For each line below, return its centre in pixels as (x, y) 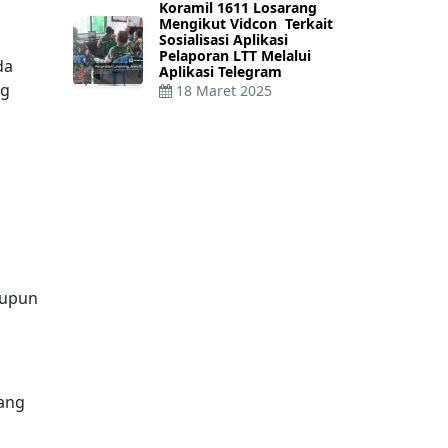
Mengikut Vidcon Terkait (246, 24)
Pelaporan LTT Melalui (235, 56)
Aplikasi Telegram (220, 72)
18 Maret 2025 (224, 91)
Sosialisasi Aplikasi (223, 40)
